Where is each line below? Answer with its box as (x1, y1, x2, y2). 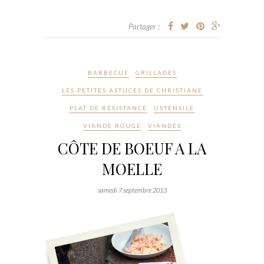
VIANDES (147, 122, 181, 130)
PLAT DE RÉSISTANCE (70, 104, 147, 112)
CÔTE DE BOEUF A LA (58, 138, 206, 159)
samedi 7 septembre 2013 (97, 186, 167, 194)
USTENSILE (154, 104, 194, 112)
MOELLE (102, 159, 162, 180)
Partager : (128, 22, 160, 32)
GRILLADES (135, 69, 177, 77)
